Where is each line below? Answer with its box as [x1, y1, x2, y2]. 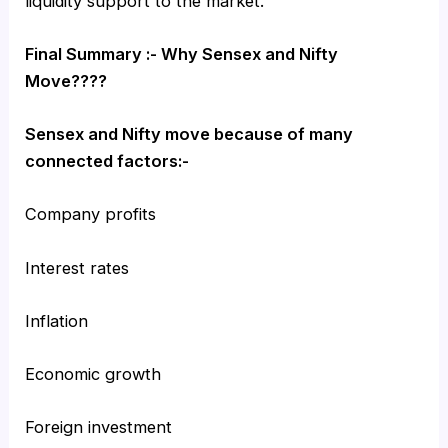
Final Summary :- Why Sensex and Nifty [25, 43, 339, 64]
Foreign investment [25, 417, 173, 438]
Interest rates [25, 257, 130, 278]
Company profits [25, 204, 157, 225]
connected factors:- [25, 151, 190, 172]
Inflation [25, 310, 89, 331]
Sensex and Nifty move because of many [25, 124, 354, 145]
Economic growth [25, 364, 162, 385]
